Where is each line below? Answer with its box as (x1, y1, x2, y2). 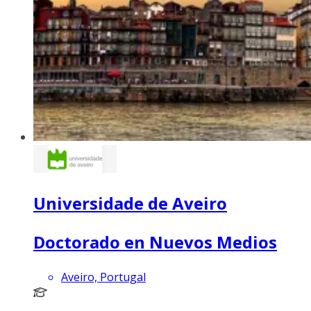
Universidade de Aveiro (33, 191, 227, 215)
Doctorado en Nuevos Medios (33, 230, 277, 253)
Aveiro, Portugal (61, 269, 146, 285)
